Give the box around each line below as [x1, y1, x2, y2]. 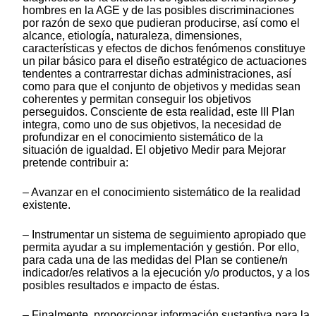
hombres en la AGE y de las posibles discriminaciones [23, 4, 294, 16]
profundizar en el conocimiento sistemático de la [23, 130, 263, 143]
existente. [23, 198, 71, 211]
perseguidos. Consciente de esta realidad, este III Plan [23, 105, 295, 118]
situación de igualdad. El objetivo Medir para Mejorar [23, 143, 286, 156]
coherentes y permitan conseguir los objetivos [23, 92, 251, 105]
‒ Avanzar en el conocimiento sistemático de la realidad [23, 186, 300, 198]
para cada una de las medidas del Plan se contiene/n [23, 253, 288, 266]
